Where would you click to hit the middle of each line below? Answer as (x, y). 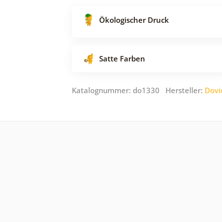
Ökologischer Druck (134, 20)
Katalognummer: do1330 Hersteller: (138, 90)
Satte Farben (122, 58)
